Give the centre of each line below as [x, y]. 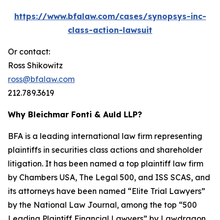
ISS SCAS [173, 177]
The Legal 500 [107, 177]
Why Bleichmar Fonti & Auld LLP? [75, 114]
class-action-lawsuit [110, 30]
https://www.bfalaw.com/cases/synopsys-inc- [110, 16]
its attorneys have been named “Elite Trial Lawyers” [107, 191]
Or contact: [29, 52]
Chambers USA [47, 177]
